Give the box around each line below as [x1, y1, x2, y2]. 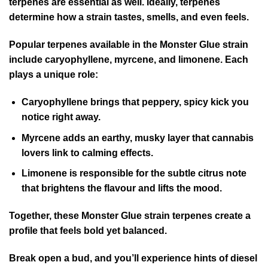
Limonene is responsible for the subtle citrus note [21, 168, 246, 179]
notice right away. [21, 112, 100, 123]
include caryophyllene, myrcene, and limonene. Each [9, 54, 248, 65]
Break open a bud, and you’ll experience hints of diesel [9, 252, 257, 263]
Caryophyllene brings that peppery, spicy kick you [21, 97, 249, 108]
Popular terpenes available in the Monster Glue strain [9, 39, 248, 50]
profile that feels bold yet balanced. [9, 226, 167, 236]
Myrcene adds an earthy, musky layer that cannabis [21, 132, 254, 143]
